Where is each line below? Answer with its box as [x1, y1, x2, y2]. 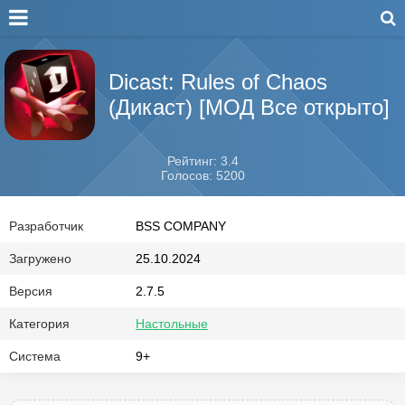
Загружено [9, 251, 71, 266]
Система [9, 349, 61, 363]
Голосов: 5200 [160, 168, 245, 183]
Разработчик [9, 219, 83, 233]
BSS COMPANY [136, 219, 226, 233]
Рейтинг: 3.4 [166, 154, 239, 168]
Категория [9, 316, 70, 331]
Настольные [136, 316, 208, 331]
